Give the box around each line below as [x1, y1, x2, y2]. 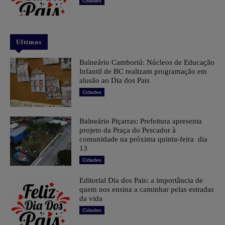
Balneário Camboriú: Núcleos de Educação [79, 58, 215, 66]
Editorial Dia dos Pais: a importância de [79, 176, 203, 185]
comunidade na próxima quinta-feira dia [79, 135, 208, 144]
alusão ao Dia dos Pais [79, 76, 150, 84]
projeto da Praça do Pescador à [79, 126, 176, 135]
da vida [79, 194, 103, 203]
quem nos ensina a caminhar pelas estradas [79, 185, 214, 194]
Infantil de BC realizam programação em [79, 67, 207, 75]
